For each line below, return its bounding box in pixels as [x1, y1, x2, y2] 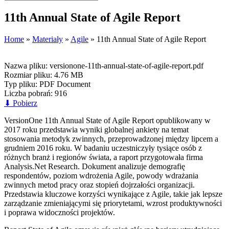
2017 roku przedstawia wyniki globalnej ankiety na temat [4, 125, 189, 134]
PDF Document [39, 79, 90, 88]
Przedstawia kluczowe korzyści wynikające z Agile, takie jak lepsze [4, 189, 222, 198]
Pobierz [13, 98, 37, 107]
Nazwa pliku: [4, 61, 48, 70]
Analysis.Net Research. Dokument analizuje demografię [4, 162, 185, 171]
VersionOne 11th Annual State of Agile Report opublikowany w [4, 116, 211, 125]
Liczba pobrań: [4, 88, 53, 98]
